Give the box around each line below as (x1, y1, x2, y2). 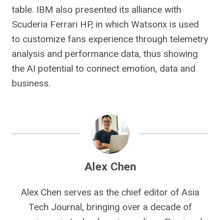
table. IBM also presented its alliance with (12, 4, 181, 15)
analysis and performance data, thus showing (12, 48, 198, 59)
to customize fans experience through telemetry (12, 33, 208, 45)
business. (12, 78, 51, 89)
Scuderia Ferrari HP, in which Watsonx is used (12, 19, 199, 30)
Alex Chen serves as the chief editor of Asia (21, 187, 199, 198)
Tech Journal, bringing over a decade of (28, 201, 192, 213)
